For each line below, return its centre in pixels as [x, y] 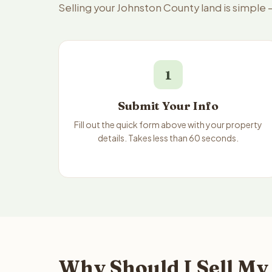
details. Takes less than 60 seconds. [168, 138]
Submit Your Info [168, 106]
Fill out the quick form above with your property [168, 124]
